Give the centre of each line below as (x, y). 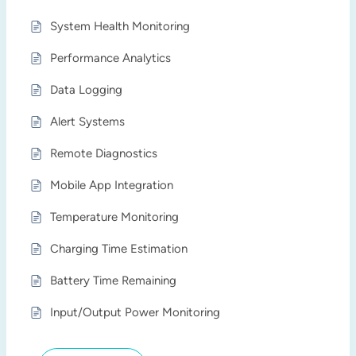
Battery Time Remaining (114, 281)
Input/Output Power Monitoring (135, 312)
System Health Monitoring (120, 26)
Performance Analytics (111, 58)
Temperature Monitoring (115, 217)
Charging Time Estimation (119, 249)
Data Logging (87, 90)
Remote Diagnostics (104, 153)
